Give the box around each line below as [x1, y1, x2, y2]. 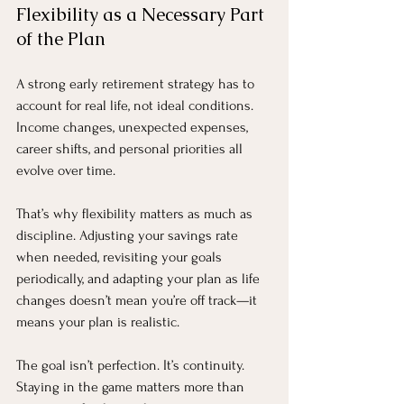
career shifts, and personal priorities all [16, 140, 246, 157]
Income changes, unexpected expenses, [16, 118, 252, 135]
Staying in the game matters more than [16, 378, 248, 395]
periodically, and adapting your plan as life [16, 270, 263, 287]
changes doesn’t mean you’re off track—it [16, 291, 261, 308]
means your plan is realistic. [16, 313, 179, 330]
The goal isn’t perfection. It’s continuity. [16, 356, 248, 373]
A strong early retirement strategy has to [16, 75, 258, 92]
